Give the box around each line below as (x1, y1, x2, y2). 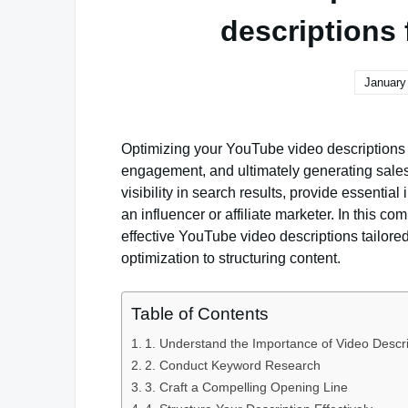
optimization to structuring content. (121, 250, 341, 266)
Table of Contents (131, 304, 269, 323)
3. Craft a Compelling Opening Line (144, 380, 348, 394)
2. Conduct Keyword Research (144, 358, 321, 372)
